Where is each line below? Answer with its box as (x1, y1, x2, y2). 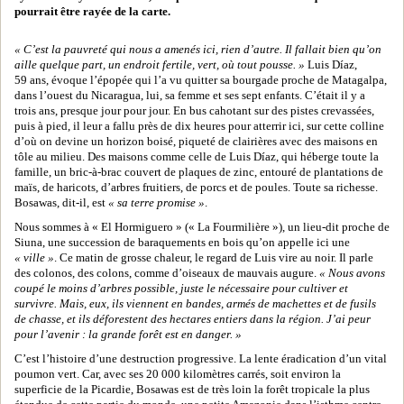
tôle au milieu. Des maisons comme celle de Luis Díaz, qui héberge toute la (14, 151, 379, 163)
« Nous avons (319, 267, 385, 280)
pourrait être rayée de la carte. (14, 5, 170, 18)
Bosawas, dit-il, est (14, 197, 108, 209)
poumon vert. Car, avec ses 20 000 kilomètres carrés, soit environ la (14, 368, 341, 381)
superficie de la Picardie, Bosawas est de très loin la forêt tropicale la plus (14, 383, 370, 396)
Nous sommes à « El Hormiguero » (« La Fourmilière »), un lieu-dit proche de (14, 221, 390, 234)
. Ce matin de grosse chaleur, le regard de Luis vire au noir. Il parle (54, 252, 373, 264)
